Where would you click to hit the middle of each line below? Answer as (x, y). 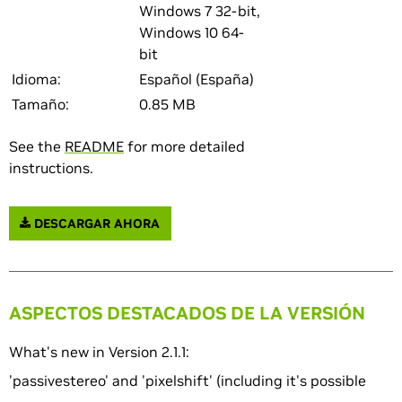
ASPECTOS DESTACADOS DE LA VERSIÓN (187, 314)
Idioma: (36, 79)
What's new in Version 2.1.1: (99, 352)
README (94, 146)
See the (37, 146)
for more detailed (184, 146)
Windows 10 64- (192, 32)
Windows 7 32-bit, (200, 11)
